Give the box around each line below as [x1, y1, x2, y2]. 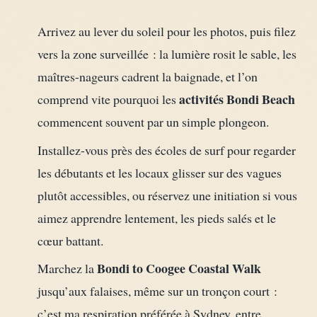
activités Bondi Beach [178, 90, 295, 109]
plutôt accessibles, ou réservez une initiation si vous [37, 186, 297, 204]
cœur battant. [37, 231, 103, 249]
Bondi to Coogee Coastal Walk [96, 258, 261, 277]
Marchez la [37, 259, 97, 277]
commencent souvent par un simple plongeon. [37, 113, 269, 131]
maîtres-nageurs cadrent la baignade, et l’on [37, 68, 258, 86]
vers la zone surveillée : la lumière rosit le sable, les [37, 45, 296, 63]
